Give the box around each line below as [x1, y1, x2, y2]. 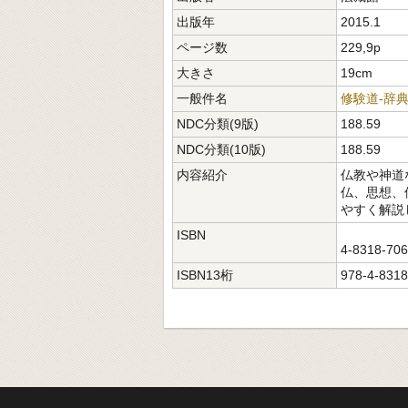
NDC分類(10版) [177, 142, 266, 157]
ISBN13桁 [177, 268, 233, 282]
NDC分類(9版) [177, 117, 259, 131]
